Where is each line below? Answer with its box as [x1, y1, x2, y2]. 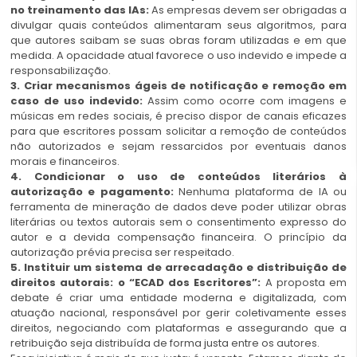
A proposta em [261, 275, 347, 291]
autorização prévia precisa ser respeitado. [10, 245, 234, 261]
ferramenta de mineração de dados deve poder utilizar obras [10, 199, 347, 215]
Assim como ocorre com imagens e [143, 93, 347, 109]
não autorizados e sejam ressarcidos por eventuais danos [10, 139, 347, 155]
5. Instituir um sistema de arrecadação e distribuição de [10, 260, 347, 276]
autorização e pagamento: [10, 184, 179, 200]
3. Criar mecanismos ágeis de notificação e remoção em [10, 78, 347, 94]
